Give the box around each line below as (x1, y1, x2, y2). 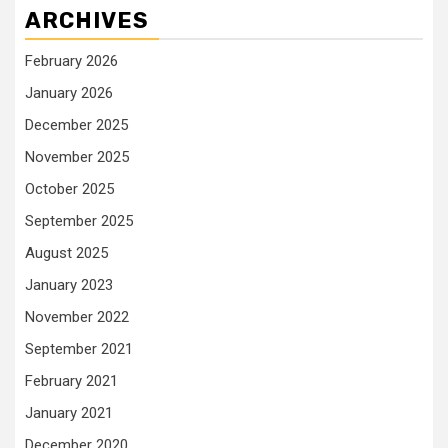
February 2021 (25, 371, 118, 390)
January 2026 (25, 83, 113, 102)
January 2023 (25, 275, 113, 294)
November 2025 (25, 147, 129, 166)
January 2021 (25, 403, 113, 422)
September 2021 (25, 339, 133, 358)
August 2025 (25, 243, 108, 262)
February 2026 (25, 51, 118, 70)
